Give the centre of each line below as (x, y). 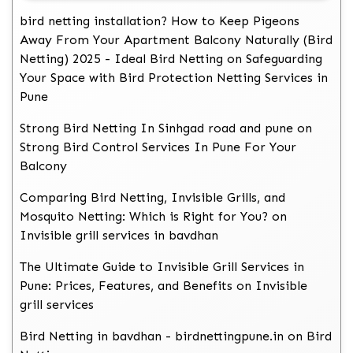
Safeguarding (284, 59)
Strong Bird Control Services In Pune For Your (158, 147)
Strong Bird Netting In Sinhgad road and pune (156, 128)
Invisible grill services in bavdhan (119, 236)
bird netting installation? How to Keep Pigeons (160, 21)
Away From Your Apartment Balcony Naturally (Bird (176, 40)
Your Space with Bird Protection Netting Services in (174, 78)
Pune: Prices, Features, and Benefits (126, 286)
